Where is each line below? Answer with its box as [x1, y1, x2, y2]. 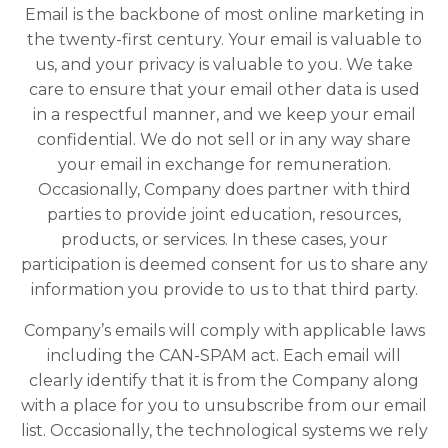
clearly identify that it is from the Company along [29, 371, 419, 391]
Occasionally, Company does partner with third [37, 180, 411, 200]
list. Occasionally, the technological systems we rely [20, 421, 428, 441]
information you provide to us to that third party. [30, 280, 418, 300]
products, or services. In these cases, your [60, 230, 388, 250]
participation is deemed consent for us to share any [20, 255, 428, 275]
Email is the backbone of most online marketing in [24, 5, 424, 25]
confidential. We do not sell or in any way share [37, 130, 411, 150]
